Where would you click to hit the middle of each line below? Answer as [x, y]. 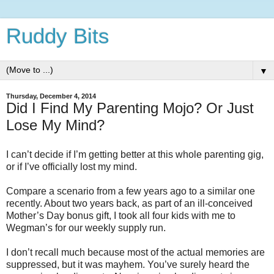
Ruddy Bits [58, 36]
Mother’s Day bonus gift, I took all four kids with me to [121, 215]
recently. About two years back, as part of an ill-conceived [129, 203]
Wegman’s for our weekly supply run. [86, 228]
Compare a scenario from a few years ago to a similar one [131, 191]
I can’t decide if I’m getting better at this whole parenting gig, [135, 154]
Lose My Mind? [55, 125]
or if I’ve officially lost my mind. [72, 166]
